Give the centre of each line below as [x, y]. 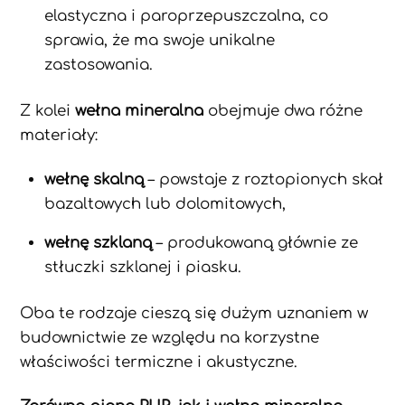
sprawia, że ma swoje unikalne [160, 41]
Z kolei [48, 110]
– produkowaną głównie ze [255, 243]
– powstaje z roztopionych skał [264, 179]
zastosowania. [99, 65]
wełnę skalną [94, 179]
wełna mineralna [140, 110]
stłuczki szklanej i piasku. [143, 268]
